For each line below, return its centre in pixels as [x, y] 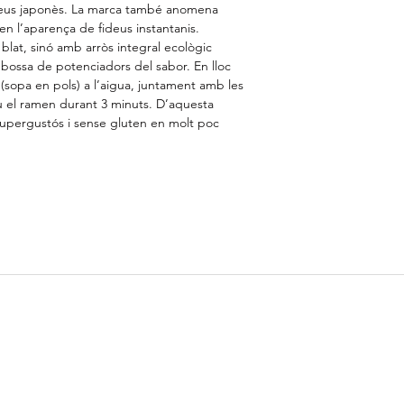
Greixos [315, 30]
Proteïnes [320, 182]
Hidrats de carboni [346, 87]
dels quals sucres [341, 106]
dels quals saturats [345, 49]
